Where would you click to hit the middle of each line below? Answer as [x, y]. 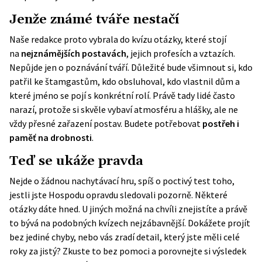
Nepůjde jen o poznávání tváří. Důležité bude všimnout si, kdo [131, 67]
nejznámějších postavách [74, 53]
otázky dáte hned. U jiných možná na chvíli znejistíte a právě [128, 209]
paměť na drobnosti [51, 137]
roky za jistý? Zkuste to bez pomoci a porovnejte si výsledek [128, 251]
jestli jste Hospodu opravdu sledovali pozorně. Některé [118, 195]
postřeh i [221, 123]
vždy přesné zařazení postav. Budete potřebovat [106, 123]
